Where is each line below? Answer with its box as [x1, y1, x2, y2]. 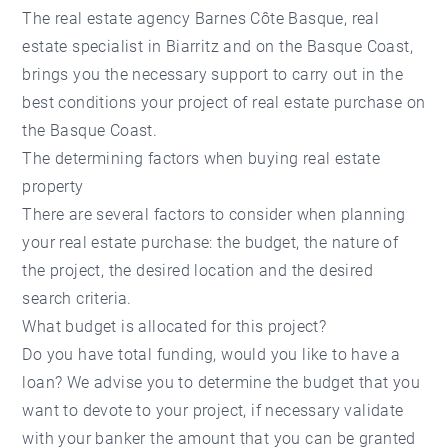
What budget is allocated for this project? [22, 317, 327, 336]
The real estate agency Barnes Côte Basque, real [22, 9, 380, 28]
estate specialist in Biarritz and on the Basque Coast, [22, 37, 414, 56]
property [22, 177, 84, 196]
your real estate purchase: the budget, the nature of [22, 233, 399, 252]
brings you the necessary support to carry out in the [22, 65, 404, 84]
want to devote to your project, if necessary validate [22, 401, 404, 420]
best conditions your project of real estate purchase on [22, 93, 426, 112]
